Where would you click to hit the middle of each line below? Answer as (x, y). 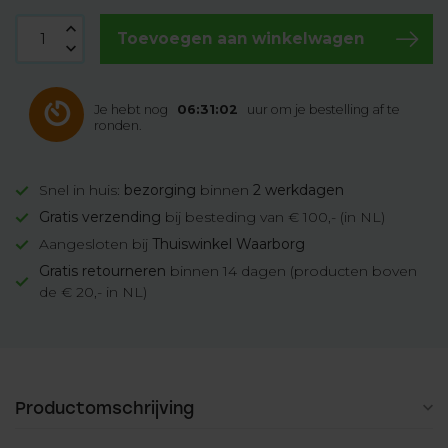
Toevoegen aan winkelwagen (240, 38)
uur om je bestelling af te (319, 109)
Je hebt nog (132, 109)
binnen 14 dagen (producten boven (291, 271)
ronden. (118, 125)
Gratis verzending (100, 217)
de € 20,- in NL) (93, 292)
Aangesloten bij (95, 244)
